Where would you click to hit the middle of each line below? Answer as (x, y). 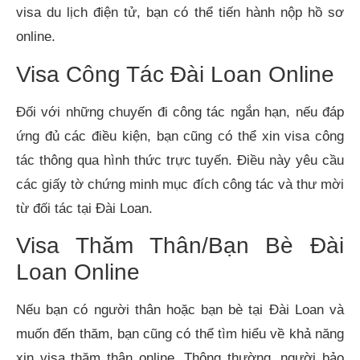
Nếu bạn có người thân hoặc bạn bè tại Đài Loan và (180, 309)
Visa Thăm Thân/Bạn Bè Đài (180, 245)
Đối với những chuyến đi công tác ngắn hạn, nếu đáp (180, 112)
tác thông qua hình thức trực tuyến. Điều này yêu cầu (180, 160)
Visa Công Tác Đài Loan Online (175, 74)
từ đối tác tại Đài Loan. (84, 208)
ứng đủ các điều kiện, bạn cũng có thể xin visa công (180, 136)
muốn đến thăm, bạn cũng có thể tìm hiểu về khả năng (180, 333)
